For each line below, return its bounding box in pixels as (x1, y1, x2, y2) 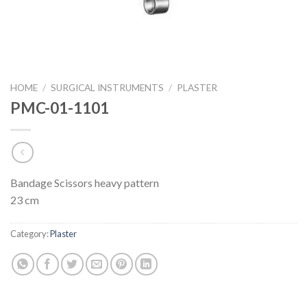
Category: (10, 228, 50, 240)
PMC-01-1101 (10, 98, 109, 117)
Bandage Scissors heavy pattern (10, 176, 159, 190)
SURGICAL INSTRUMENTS (51, 82, 164, 93)
